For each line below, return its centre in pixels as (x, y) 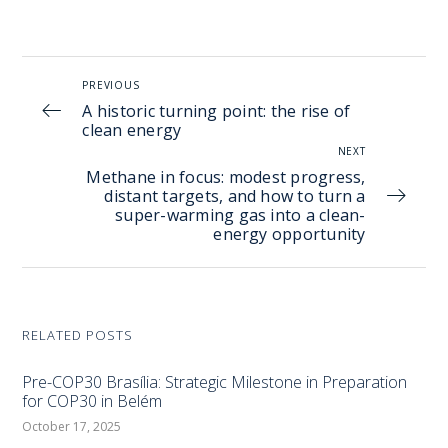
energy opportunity (289, 234)
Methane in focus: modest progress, (226, 177)
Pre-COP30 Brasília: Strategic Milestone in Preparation (215, 382)
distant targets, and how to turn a (235, 196)
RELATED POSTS (78, 335)
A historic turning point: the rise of (216, 111)
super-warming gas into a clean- (240, 215)
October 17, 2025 (72, 427)
